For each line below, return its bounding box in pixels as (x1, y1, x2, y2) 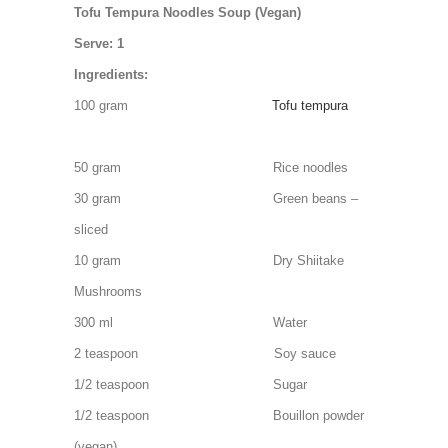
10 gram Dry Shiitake (74, 253, 344, 268)
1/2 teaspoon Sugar (74, 377, 307, 392)
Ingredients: (74, 67, 152, 82)
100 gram (74, 98, 272, 113)
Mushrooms (74, 284, 142, 299)
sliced (74, 222, 108, 237)
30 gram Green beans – (74, 191, 358, 206)
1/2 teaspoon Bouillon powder (74, 408, 364, 423)
